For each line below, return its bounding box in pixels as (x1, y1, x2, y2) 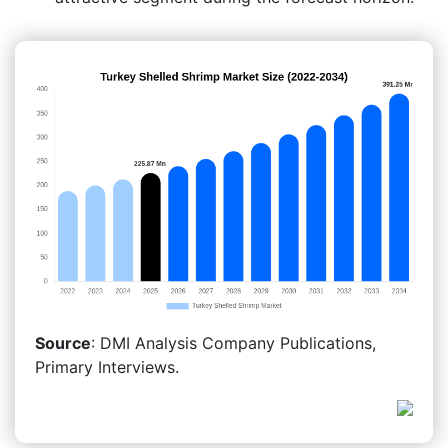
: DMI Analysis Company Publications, (91, 332, 376, 353)
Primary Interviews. (35, 356, 179, 377)
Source (35, 332, 91, 353)
